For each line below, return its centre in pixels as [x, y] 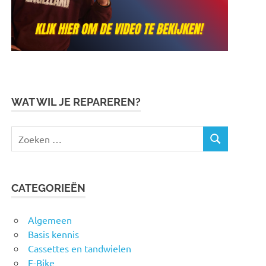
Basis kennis [53, 234]
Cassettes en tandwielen [80, 248]
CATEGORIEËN [49, 188]
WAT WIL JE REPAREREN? [76, 102]
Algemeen [50, 220]
